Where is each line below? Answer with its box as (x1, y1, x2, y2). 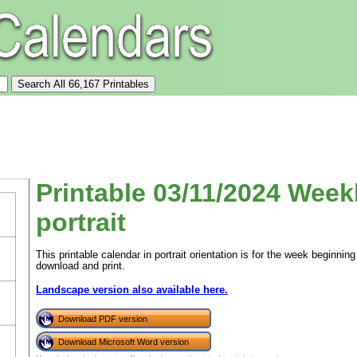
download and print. (36, 260, 125, 272)
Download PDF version (58, 314, 147, 324)
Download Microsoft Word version (58, 337, 189, 347)
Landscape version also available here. (36, 284, 228, 296)
